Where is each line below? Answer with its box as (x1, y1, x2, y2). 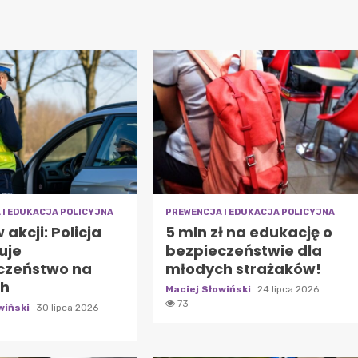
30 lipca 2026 (36, 301, 99, 313)
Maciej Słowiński (165, 283, 253, 295)
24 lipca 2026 (257, 283, 319, 295)
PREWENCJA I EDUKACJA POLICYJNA (165, 206, 335, 217)
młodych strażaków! (165, 258, 321, 279)
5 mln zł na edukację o (165, 221, 332, 242)
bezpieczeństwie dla (165, 240, 322, 261)
